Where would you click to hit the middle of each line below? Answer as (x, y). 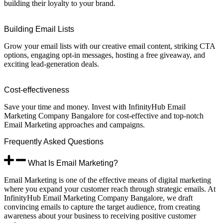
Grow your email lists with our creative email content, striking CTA (110, 46)
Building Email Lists (39, 29)
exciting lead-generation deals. (52, 64)
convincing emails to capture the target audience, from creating (102, 207)
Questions (86, 142)
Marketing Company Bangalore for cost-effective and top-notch (104, 116)
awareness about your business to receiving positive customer (100, 216)
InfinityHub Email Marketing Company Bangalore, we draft (98, 198)
